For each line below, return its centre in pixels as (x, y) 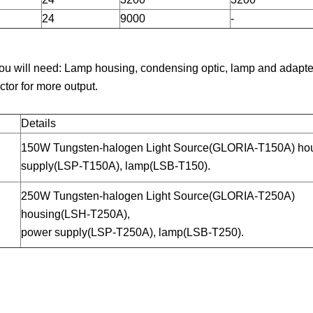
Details (39, 124)
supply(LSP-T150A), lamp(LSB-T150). (116, 166)
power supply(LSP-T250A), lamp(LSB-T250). (133, 233)
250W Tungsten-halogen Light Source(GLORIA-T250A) (158, 196)
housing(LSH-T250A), (76, 214)
